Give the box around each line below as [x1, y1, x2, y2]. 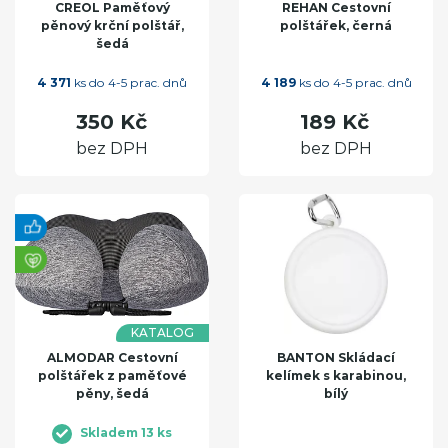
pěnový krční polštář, [40, 18, 184, 34]
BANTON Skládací [277, 350, 395, 366]
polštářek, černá [280, 18, 392, 34]
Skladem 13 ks [80, 425, 172, 441]
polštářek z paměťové [37, 368, 187, 384]
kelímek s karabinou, [266, 368, 406, 384]
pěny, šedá [75, 386, 149, 402]
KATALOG [131, 325, 194, 341]
